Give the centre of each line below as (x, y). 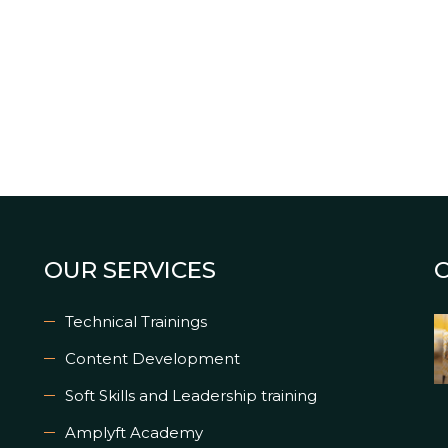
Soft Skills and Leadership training (191, 396)
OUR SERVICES (130, 270)
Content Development (152, 359)
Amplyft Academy (134, 433)
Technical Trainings (136, 322)
